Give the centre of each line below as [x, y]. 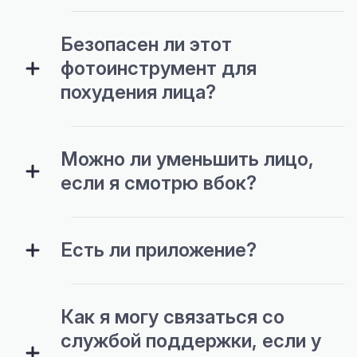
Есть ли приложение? [159, 250]
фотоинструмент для [159, 68]
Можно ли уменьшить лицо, [187, 159]
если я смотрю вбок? [159, 183]
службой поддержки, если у [191, 341]
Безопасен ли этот [146, 44]
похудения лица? [138, 92]
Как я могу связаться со [173, 317]
